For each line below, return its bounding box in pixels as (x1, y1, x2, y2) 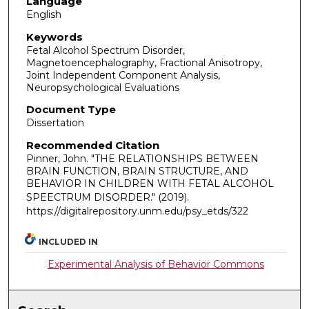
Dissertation (26, 117, 84, 130)
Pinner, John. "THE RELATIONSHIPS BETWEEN (26, 152, 259, 166)
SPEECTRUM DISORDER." (26, 191, 158, 204)
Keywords (26, 30, 83, 43)
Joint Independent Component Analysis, (26, 68, 220, 81)
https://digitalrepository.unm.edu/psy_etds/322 (26, 205, 248, 218)
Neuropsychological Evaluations (26, 81, 179, 94)
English (26, 8, 61, 21)
